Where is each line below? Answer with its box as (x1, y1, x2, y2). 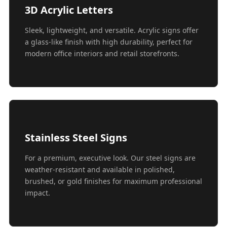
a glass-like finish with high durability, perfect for (25, 37, 193, 47)
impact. (25, 188, 50, 198)
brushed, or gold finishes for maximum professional (25, 176, 202, 186)
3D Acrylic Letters (25, 3, 113, 17)
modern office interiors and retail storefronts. (25, 49, 179, 59)
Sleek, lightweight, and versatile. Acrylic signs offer (25, 25, 199, 35)
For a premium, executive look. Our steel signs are (25, 153, 196, 163)
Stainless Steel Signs (25, 131, 127, 145)
